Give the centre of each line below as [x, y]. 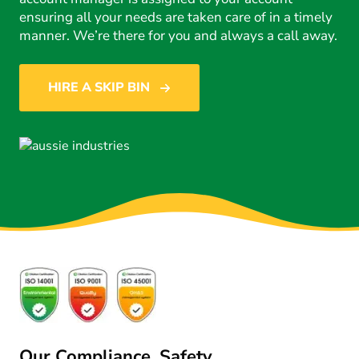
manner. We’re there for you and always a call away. [178, 36]
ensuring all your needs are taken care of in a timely [176, 18]
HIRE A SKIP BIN [99, 88]
